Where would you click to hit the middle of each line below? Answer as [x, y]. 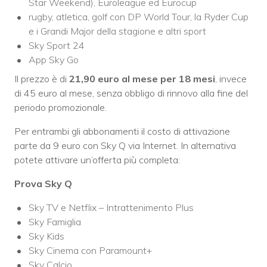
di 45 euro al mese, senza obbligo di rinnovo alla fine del [131, 93]
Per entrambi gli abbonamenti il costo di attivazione [122, 131]
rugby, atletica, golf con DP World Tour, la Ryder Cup [139, 17]
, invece [231, 79]
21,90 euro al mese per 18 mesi [142, 79]
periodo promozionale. [60, 108]
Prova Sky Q [43, 184]
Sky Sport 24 [57, 46]
